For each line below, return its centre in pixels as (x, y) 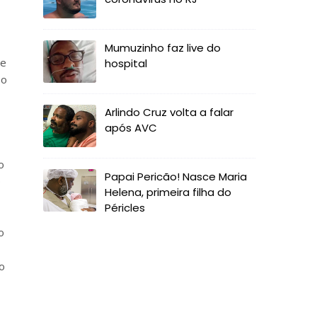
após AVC (131, 128)
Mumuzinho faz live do (163, 48)
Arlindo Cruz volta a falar (169, 112)
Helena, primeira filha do (168, 192)
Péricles (125, 208)
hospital (126, 63)
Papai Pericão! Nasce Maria (176, 177)
